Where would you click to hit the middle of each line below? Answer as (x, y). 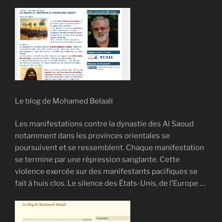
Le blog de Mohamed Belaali (64, 101)
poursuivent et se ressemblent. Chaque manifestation (110, 148)
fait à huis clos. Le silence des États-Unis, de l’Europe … (110, 184)
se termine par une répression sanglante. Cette (97, 160)
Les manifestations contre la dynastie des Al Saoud (104, 124)
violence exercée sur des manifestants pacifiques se (106, 172)
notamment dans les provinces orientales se (92, 136)
